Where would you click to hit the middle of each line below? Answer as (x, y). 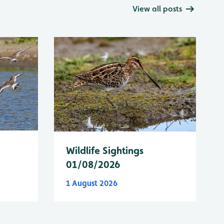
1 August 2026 (92, 183)
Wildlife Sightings (105, 151)
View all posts (157, 9)
